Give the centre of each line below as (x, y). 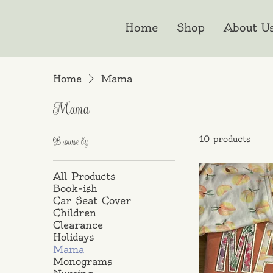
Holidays (74, 237)
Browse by (71, 141)
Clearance (78, 225)
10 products (225, 139)
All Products (84, 176)
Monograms (83, 261)
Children (75, 212)
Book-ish (76, 188)
